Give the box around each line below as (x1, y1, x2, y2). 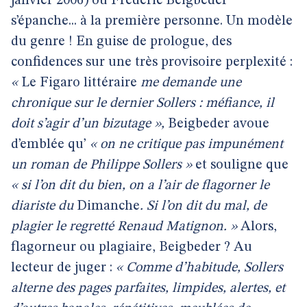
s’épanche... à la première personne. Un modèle (11, 14, 293, 28)
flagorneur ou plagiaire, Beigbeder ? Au (11, 241, 252, 254)
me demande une (137, 76, 241, 90)
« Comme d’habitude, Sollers (116, 261, 283, 275)
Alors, (237, 220, 277, 234)
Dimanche (77, 199, 140, 213)
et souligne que (192, 158, 288, 172)
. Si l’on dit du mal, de (140, 199, 267, 213)
